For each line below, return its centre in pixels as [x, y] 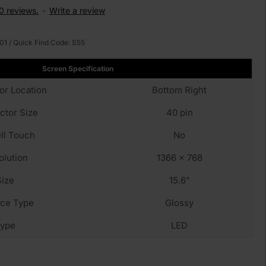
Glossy [179, 203]
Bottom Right [179, 90]
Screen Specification [78, 69]
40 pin [179, 113]
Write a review [77, 10]
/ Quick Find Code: [39, 42]
